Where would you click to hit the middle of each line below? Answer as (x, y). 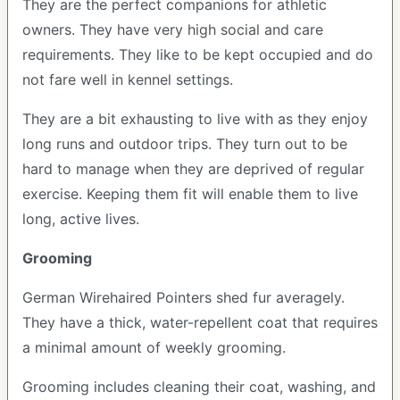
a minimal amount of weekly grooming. (156, 347)
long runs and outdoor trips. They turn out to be (185, 144)
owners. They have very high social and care (173, 29)
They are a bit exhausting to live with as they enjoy (195, 119)
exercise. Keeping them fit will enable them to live (190, 194)
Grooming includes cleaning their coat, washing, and (199, 387)
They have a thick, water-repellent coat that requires (200, 322)
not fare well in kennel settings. (130, 79)
